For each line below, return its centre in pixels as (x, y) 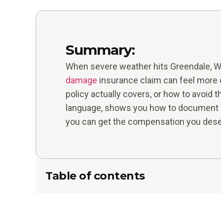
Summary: (100, 50)
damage (81, 80)
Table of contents (95, 176)
